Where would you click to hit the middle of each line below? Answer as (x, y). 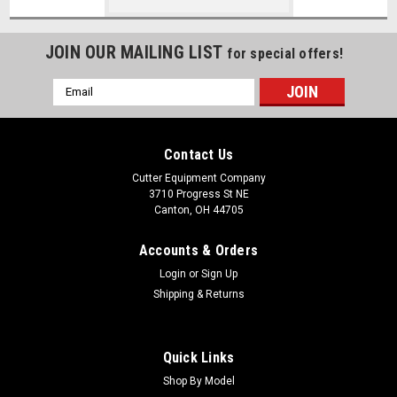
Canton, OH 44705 (198, 210)
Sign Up (220, 273)
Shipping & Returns (198, 294)
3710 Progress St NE (198, 194)
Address (76, 105)
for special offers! (285, 53)
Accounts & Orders (198, 250)
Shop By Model (198, 381)
